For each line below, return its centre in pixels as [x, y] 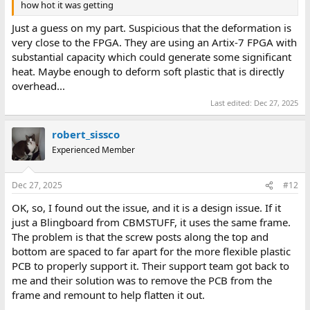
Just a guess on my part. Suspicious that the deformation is [151, 28]
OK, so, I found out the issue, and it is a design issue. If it [146, 208]
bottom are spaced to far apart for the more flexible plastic [151, 252]
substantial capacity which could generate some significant [151, 57]
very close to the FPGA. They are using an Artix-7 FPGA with [154, 43]
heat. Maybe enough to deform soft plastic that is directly [148, 72]
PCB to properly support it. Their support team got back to [150, 266]
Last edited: [232, 102]
